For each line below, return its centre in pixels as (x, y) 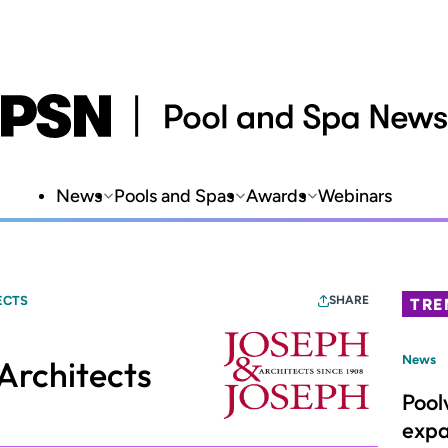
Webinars (355, 196)
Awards (276, 196)
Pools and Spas (174, 196)
